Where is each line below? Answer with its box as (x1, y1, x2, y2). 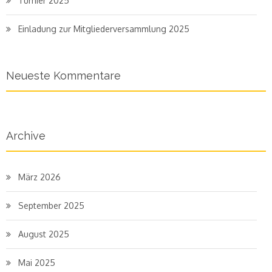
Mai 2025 (18, 257, 55, 268)
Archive (6, 129, 46, 142)
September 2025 (18, 200, 84, 211)
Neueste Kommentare (6, 69, 121, 82)
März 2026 (18, 172, 61, 182)
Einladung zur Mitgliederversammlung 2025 (18, 24, 189, 34)
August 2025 (18, 229, 69, 239)
